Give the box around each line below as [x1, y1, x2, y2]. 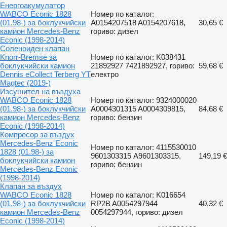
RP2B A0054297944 [91, 199, 158, 208]
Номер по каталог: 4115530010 [91, 143, 196, 152]
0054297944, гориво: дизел [91, 208, 183, 217]
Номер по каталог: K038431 [91, 53, 185, 62]
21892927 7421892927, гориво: [91, 61, 195, 70]
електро [91, 70, 119, 79]
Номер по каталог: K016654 [91, 191, 185, 200]
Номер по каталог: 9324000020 [91, 96, 197, 105]
